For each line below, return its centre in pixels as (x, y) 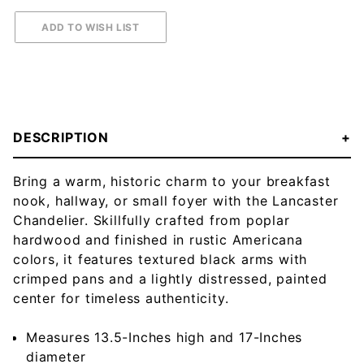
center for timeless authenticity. (121, 298)
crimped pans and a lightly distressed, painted (170, 278)
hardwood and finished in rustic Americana (158, 239)
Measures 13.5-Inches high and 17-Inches (165, 337)
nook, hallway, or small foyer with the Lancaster (176, 200)
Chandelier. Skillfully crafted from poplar (152, 220)
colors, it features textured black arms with (160, 259)
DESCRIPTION (61, 137)
